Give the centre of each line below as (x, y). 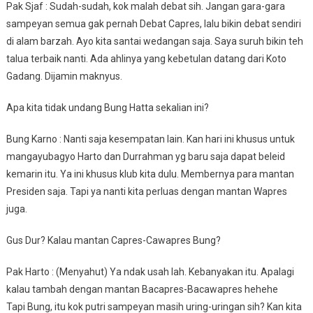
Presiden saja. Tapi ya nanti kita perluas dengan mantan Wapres (146, 191)
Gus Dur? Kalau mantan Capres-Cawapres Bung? (113, 240)
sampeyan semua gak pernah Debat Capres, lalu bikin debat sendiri (153, 24)
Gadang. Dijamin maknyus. (64, 76)
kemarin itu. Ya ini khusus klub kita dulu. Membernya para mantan (150, 174)
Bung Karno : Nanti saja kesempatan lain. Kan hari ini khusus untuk (150, 139)
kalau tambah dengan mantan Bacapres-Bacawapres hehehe (142, 289)
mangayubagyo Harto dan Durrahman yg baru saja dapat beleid (145, 156)
